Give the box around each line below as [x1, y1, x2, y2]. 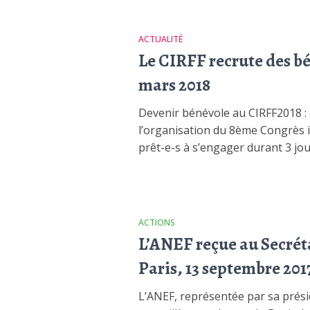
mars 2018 [138, 73, 210, 97]
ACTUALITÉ [138, 33, 183, 45]
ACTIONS [138, 217, 175, 228]
